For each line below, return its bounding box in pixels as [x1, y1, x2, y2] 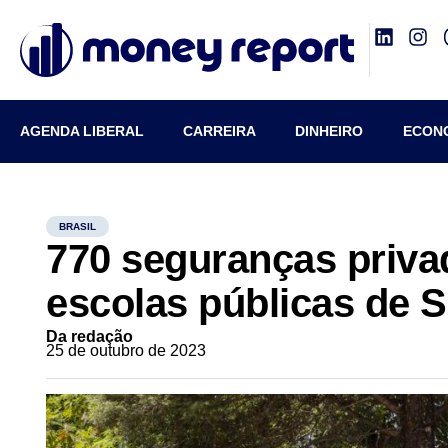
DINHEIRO [295, 123, 364, 139]
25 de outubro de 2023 [46, 342, 207, 359]
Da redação [46, 328, 134, 345]
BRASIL [59, 221, 97, 232]
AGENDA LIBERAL [20, 123, 144, 139]
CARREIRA [183, 123, 257, 139]
